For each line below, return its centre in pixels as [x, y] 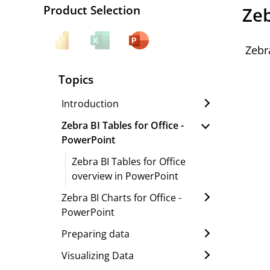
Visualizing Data [98, 256]
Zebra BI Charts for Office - [121, 198]
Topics [76, 79]
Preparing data [96, 234]
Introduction [90, 104]
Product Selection [92, 10]
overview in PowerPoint [125, 176]
